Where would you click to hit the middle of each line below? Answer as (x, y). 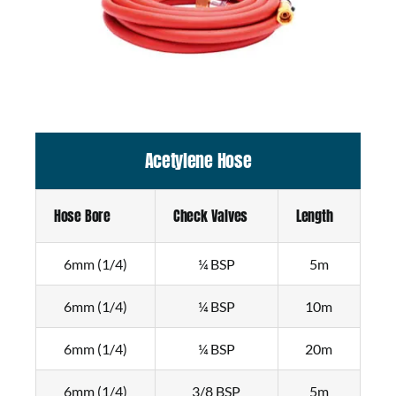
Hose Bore (82, 216)
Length (314, 216)
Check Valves (210, 216)
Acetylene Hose (198, 161)
